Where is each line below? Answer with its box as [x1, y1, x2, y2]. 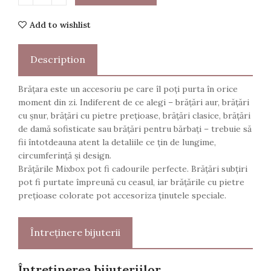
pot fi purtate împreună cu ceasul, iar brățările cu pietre [18, 177, 244, 188]
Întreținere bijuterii [30, 226, 120, 239]
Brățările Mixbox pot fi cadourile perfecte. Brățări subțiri [18, 163, 247, 175]
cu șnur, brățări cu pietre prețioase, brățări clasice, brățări [18, 110, 250, 122]
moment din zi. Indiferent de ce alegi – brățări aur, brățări [18, 97, 249, 108]
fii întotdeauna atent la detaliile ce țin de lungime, [18, 137, 216, 148]
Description [30, 53, 85, 66]
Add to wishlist [30, 19, 91, 31]
